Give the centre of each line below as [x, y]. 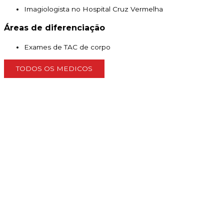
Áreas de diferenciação [54, 28]
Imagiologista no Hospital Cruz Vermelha [93, 9]
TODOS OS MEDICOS [54, 68]
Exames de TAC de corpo [67, 47]
